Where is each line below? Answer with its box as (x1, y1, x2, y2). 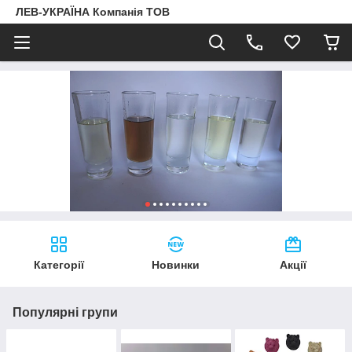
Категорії (33, 258, 84, 272)
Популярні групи (13, 306, 118, 320)
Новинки (152, 258, 200, 272)
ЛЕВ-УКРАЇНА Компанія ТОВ (16, 5, 170, 18)
